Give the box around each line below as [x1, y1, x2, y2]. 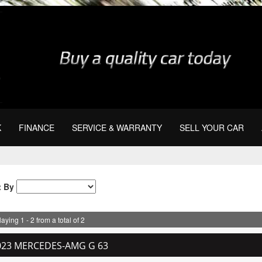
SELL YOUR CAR [179, 122, 244, 134]
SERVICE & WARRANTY [71, 122, 162, 134]
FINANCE [18, 122, 54, 134]
